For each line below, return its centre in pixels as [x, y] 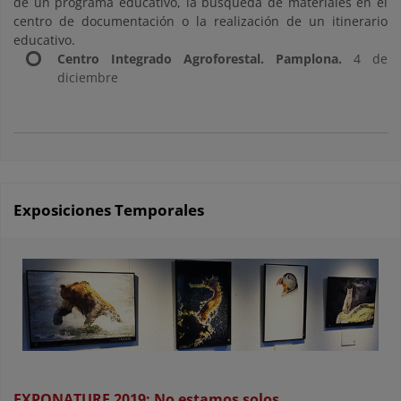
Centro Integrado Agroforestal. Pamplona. [200, 59]
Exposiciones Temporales [109, 210]
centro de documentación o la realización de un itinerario [200, 21]
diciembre [88, 78]
